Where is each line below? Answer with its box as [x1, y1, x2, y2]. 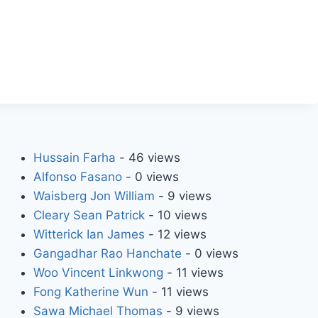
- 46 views [115, 150, 180, 165]
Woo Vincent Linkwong [33, 265, 163, 280]
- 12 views [144, 226, 207, 241]
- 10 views [144, 207, 207, 222]
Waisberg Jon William [33, 188, 155, 203]
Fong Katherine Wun [33, 284, 148, 299]
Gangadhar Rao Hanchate [33, 246, 182, 261]
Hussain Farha [33, 150, 116, 165]
